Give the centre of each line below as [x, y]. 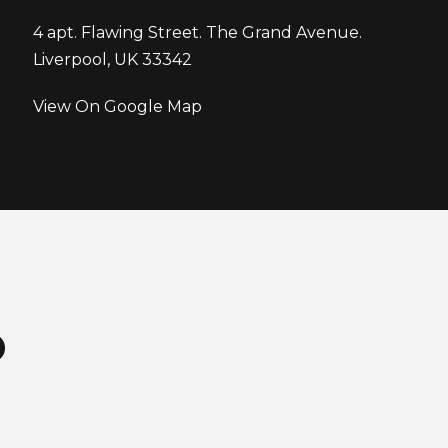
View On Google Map [118, 106]
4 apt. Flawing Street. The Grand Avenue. [198, 32]
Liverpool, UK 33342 [113, 59]
